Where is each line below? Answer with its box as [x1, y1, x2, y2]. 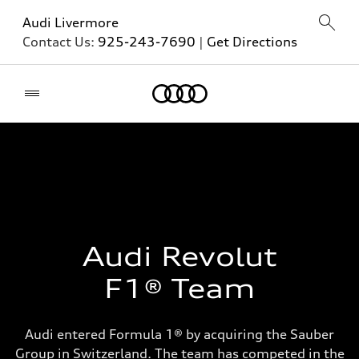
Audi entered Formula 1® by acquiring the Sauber [25, 326, 334, 342]
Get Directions [207, 34, 297, 50]
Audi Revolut [82, 241, 277, 272]
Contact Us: [22, 34, 98, 50]
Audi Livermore [22, 14, 119, 30]
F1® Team [104, 273, 255, 305]
